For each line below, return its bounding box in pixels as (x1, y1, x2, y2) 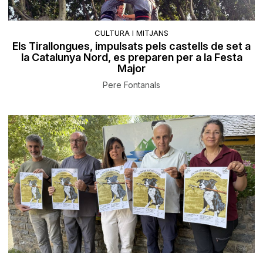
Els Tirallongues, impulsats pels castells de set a (12, 40, 251, 53)
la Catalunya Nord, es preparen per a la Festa (21, 51, 242, 64)
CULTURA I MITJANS (95, 28, 168, 38)
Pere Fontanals (103, 80, 160, 90)
